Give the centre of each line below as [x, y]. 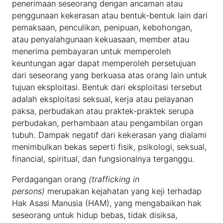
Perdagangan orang [51, 179]
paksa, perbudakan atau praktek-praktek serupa [103, 111]
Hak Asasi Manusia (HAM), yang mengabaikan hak [107, 203]
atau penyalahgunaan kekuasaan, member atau [101, 40]
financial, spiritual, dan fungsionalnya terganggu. [103, 159]
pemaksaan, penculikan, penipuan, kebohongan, [102, 28]
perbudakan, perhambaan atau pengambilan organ [108, 123]
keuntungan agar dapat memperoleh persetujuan [104, 63]
